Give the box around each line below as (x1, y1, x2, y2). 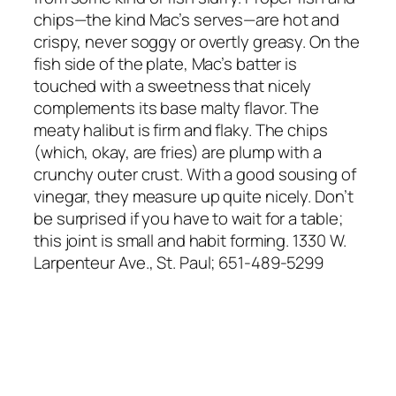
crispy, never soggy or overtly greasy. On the (34, 29, 360, 53)
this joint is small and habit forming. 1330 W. (34, 228, 347, 252)
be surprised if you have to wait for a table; (34, 206, 343, 230)
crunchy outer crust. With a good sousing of (34, 162, 356, 186)
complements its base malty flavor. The (34, 95, 320, 119)
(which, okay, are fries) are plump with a (34, 140, 322, 164)
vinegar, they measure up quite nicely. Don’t (34, 184, 354, 208)
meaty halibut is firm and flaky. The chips (34, 118, 328, 141)
